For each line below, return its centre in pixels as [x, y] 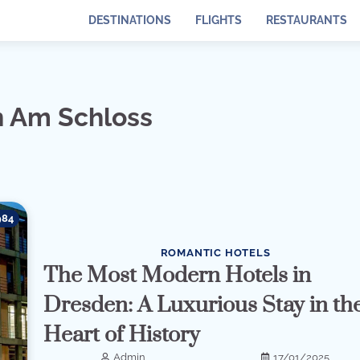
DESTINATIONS [130, 20]
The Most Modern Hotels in [178, 276]
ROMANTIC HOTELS [215, 253]
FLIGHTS [219, 20]
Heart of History [122, 335]
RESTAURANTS [307, 20]
